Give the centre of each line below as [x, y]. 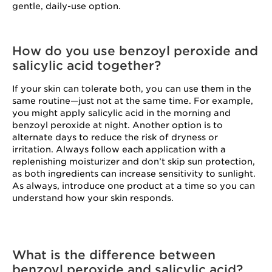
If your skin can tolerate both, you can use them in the [132, 89]
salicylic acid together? [87, 66]
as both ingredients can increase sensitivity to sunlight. [134, 174]
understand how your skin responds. [94, 198]
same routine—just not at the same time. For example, [133, 101]
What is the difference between [114, 255]
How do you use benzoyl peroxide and [135, 51]
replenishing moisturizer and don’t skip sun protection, [134, 161]
